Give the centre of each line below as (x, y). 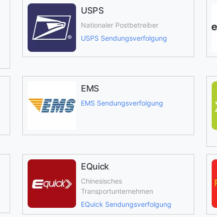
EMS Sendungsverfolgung (122, 103)
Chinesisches (101, 181)
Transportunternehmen (117, 191)
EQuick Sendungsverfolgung (126, 204)
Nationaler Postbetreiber (119, 25)
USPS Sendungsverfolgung (124, 38)
